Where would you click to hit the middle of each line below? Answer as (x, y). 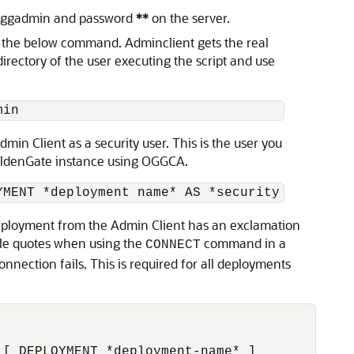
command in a (243, 243)
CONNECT (173, 245)
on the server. (189, 18)
